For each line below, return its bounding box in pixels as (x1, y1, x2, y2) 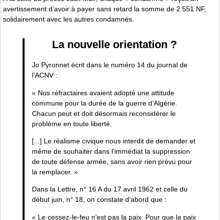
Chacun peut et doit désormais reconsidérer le (31, 109, 176, 117)
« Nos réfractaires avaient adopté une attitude (31, 88, 174, 97)
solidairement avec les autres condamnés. (3, 15, 134, 23)
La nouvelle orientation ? (52, 38, 177, 51)
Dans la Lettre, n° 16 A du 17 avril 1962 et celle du (31, 185, 188, 193)
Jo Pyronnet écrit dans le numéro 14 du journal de (31, 61, 188, 69)
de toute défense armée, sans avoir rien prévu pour (31, 158, 192, 166)
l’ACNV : (31, 71, 57, 80)
